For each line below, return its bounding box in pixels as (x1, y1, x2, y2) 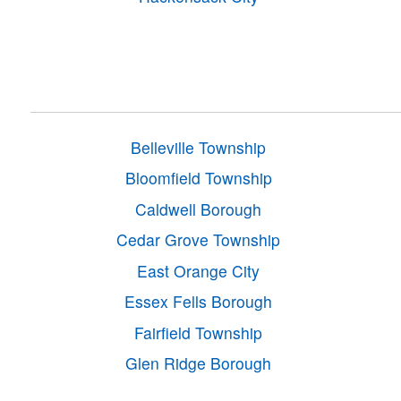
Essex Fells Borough (124, 290, 273, 313)
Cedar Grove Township (116, 228, 281, 252)
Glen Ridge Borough (125, 352, 272, 375)
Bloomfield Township (124, 166, 272, 190)
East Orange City (137, 259, 260, 282)
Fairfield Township (134, 320, 263, 344)
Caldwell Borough (135, 197, 262, 220)
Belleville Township (131, 135, 267, 158)
